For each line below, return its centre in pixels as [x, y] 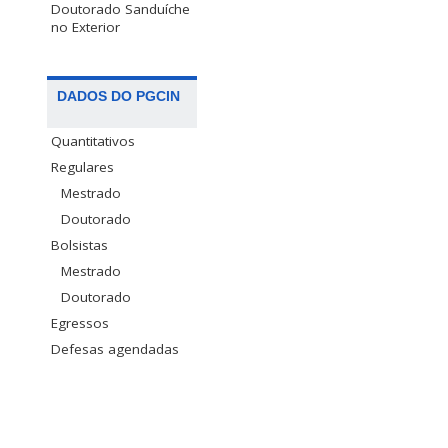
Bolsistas [79, 245]
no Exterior [85, 27]
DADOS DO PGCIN [118, 96]
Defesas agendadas [115, 349]
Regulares [82, 167]
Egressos [80, 323]
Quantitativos [93, 141]
